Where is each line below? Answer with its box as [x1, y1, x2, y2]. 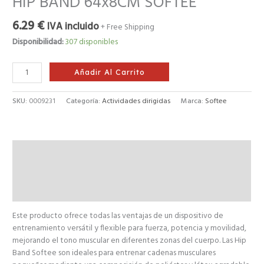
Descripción [12, 144, 54, 157]
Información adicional [12, 164, 88, 177]
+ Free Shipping [101, 21, 155, 34]
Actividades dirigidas [102, 95, 171, 108]
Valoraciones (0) [12, 185, 69, 198]
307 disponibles [65, 36, 118, 49]
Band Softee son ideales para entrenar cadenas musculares [12, 246, 216, 259]
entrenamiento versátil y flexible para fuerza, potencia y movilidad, [12, 222, 247, 235]
